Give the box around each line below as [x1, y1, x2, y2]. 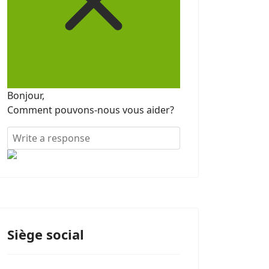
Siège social [7, 225, 84, 243]
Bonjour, [7, 89, 44, 102]
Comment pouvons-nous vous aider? [7, 103, 174, 116]
